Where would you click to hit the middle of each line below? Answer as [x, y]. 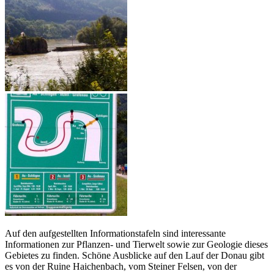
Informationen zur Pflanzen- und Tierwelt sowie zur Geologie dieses [136, 244]
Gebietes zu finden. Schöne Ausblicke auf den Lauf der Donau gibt [135, 255]
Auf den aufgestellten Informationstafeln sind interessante [115, 233]
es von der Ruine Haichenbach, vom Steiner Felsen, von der [121, 266]
